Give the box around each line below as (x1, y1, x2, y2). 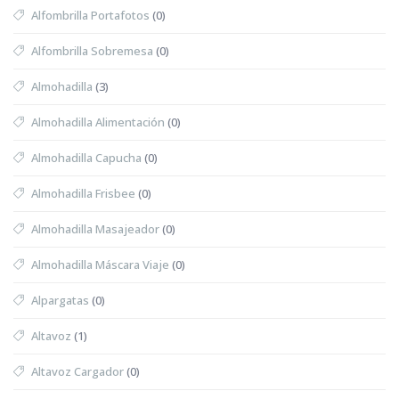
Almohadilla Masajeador (31, 220, 159, 237)
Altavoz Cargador (31, 362, 124, 379)
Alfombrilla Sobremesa (31, 42, 153, 59)
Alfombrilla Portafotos (31, 6, 150, 23)
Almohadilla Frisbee (31, 184, 135, 201)
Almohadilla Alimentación (31, 113, 165, 130)
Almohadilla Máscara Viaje (31, 256, 169, 273)
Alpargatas (31, 291, 89, 308)
